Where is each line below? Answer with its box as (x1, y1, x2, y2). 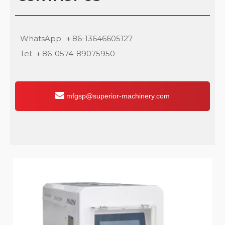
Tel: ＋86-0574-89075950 (20, 49, 115, 59)
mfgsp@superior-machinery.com (64, 92, 170, 100)
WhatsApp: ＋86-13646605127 (20, 34, 133, 44)
